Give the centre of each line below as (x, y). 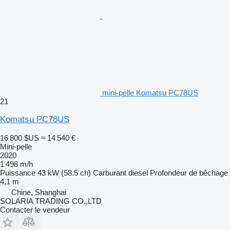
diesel (138, 172)
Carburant (110, 172)
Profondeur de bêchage (189, 172)
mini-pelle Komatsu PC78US (150, 92)
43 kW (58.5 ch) (64, 172)
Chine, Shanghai (39, 192)
